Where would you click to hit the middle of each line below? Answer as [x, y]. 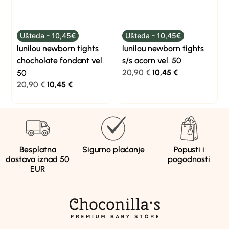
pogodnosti [189, 159]
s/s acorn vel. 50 [152, 60]
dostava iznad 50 [38, 159]
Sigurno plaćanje [113, 150]
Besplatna [38, 150]
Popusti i [189, 150]
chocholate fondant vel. [61, 60]
